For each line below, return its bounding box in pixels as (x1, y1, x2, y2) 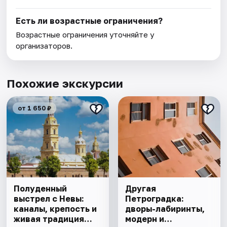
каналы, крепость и (14, 204, 97, 214)
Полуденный (14, 183, 67, 194)
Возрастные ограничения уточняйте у (16, 30, 155, 40)
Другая (125, 183, 156, 194)
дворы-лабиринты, (125, 204, 205, 214)
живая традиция (14, 214, 85, 224)
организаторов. (16, 41, 73, 51)
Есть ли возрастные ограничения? (16, 16, 163, 26)
